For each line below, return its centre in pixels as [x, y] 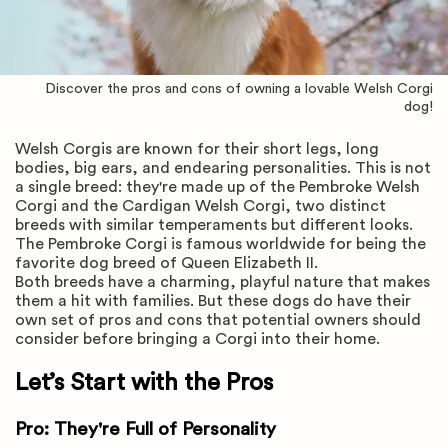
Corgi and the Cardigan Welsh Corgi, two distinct [200, 206]
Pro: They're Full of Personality [145, 429]
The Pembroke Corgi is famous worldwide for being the [220, 244]
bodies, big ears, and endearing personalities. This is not [223, 168]
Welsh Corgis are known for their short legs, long [197, 149]
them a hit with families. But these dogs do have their [213, 301]
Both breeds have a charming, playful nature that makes [222, 282]
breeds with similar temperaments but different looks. [214, 225]
